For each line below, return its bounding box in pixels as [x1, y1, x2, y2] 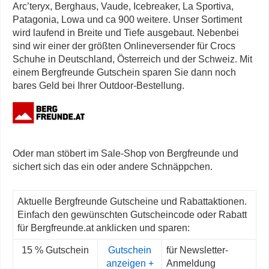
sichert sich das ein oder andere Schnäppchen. [13, 162, 213, 172]
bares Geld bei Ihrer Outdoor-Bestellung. [13, 80, 184, 91]
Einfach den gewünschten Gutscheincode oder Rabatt [17, 210, 247, 220]
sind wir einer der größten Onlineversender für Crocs [13, 41, 235, 51]
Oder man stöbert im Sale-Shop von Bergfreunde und [13, 148, 238, 159]
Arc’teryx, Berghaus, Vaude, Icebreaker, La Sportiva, [13, 1, 234, 11]
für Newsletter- [166, 245, 228, 255]
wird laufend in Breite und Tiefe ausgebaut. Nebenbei [13, 28, 239, 38]
